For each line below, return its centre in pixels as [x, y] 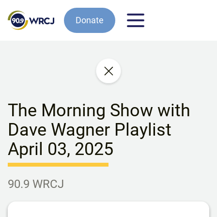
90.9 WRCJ [36, 184]
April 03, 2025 [61, 149]
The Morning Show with [99, 110]
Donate [90, 20]
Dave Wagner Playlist [90, 130]
